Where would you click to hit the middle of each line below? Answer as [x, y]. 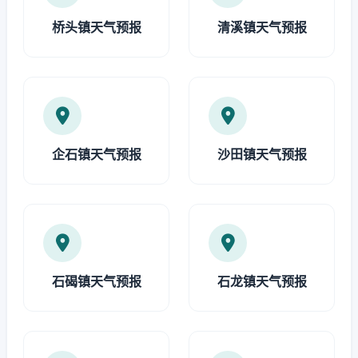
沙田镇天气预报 [262, 154]
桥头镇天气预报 [96, 27]
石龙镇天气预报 [262, 281]
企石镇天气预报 [96, 154]
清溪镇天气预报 [262, 27]
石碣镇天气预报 [96, 281]
